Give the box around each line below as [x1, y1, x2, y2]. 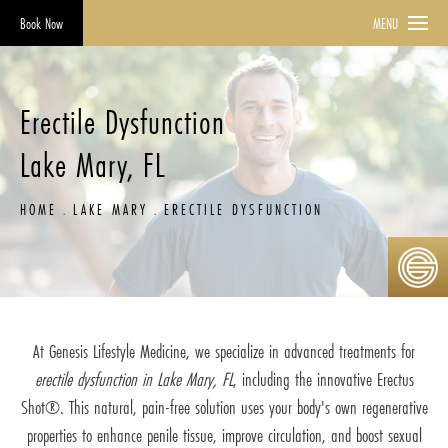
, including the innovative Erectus [232, 366, 414, 393]
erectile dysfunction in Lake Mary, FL [34, 366, 233, 393]
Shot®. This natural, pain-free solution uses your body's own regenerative [20, 394, 428, 421]
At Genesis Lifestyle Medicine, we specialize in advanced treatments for [33, 338, 415, 365]
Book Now [20, 13, 63, 34]
